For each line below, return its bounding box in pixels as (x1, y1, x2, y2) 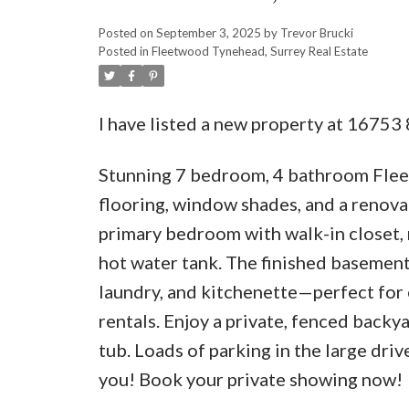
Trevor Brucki (279, 25, 353, 40)
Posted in (98, 43, 149, 58)
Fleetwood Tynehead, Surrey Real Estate (151, 43, 368, 58)
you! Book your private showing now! (98, 367, 403, 390)
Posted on (98, 25, 156, 40)
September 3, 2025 (155, 25, 261, 40)
